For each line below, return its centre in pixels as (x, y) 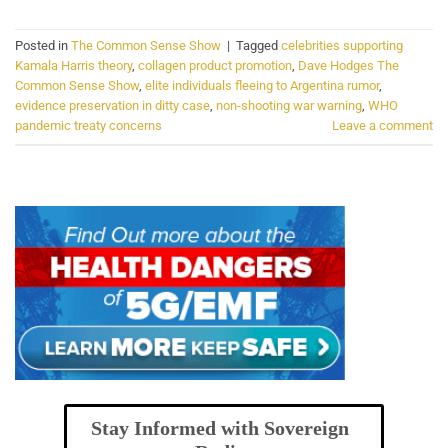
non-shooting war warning (289, 106)
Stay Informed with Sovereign (220, 427)
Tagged (258, 46)
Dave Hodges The (348, 66)
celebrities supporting (342, 46)
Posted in (43, 46)
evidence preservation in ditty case (112, 106)
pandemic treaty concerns (88, 126)
